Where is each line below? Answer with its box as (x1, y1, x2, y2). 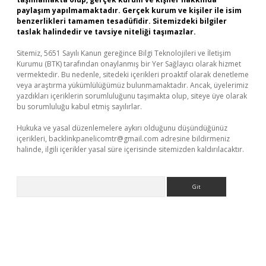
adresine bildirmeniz (159, 134, 230, 144)
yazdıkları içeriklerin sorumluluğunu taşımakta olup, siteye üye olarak (17, 91, 247, 101)
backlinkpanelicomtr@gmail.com (49, 134, 159, 144)
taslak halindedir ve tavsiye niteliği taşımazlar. (17, 27, 196, 37)
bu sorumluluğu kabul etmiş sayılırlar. (17, 102, 142, 112)
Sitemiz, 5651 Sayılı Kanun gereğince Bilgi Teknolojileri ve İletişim (17, 48, 231, 58)
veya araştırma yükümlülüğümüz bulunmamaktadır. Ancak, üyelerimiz (17, 80, 248, 90)
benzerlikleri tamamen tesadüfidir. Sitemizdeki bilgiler (17, 16, 227, 26)
